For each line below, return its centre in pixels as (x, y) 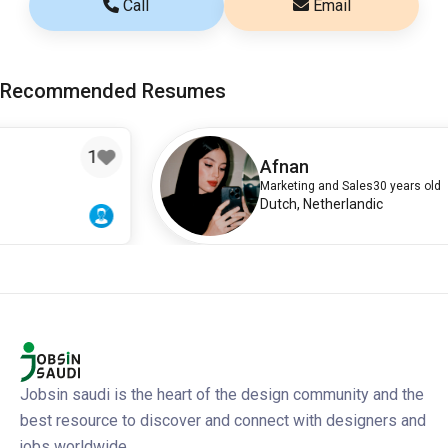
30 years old (308, 186)
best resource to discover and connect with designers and (223, 420)
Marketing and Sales (218, 186)
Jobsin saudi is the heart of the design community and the (222, 394)
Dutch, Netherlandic (223, 204)
